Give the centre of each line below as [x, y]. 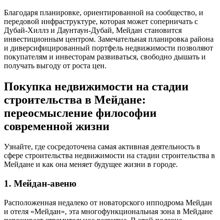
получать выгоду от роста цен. [55, 65]
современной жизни [57, 126]
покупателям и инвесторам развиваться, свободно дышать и [105, 56]
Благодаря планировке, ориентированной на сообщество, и [104, 12]
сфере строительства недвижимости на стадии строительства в [110, 156]
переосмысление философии [80, 113]
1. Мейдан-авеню [40, 184]
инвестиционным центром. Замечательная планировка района [109, 39]
